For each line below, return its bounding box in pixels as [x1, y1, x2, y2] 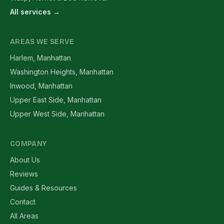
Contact [10, 197, 35, 206]
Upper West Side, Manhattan [10, 109, 104, 118]
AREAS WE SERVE [10, 37, 74, 46]
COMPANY [10, 139, 47, 148]
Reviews [10, 169, 38, 178]
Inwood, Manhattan [10, 81, 72, 90]
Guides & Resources [10, 183, 77, 192]
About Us [10, 155, 40, 164]
